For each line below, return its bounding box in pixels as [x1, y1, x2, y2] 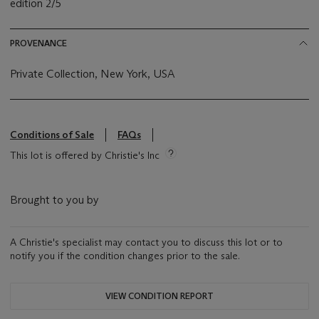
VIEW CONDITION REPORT [105, 291, 214, 302]
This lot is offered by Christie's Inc [10, 149, 159, 162]
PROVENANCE [10, 38, 67, 49]
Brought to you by [10, 193, 99, 207]
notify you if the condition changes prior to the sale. [10, 249, 240, 263]
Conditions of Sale [10, 128, 94, 142]
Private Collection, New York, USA [10, 67, 176, 81]
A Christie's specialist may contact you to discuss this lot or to [10, 236, 283, 249]
